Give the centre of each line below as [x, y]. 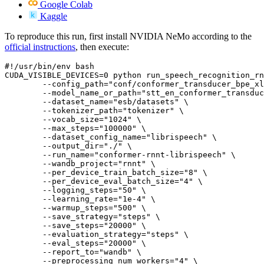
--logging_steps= [61, 190]
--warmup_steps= [59, 207]
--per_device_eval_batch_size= [92, 181]
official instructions [40, 47]
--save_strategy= [61, 216]
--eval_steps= [54, 243]
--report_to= [52, 252]
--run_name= [49, 154]
